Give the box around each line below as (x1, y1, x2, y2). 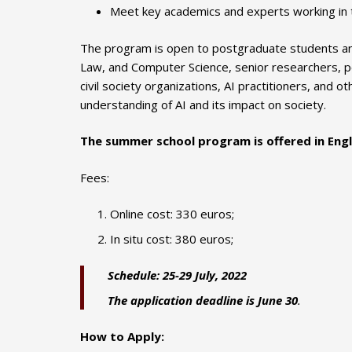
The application (108, 291, 192, 308)
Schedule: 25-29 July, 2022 (108, 267, 247, 284)
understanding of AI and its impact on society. (80, 96, 326, 112)
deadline (192, 291, 246, 308)
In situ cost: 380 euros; (109, 230, 233, 247)
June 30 (258, 291, 298, 308)
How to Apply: (80, 328, 164, 345)
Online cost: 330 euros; (109, 206, 234, 222)
